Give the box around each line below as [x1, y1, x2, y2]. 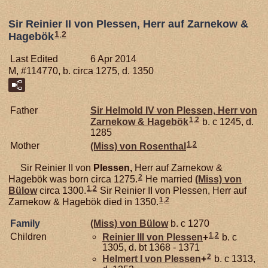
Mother [10, 141, 39, 151]
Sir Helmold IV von [90, 105, 176, 116]
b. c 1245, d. [200, 117, 254, 127]
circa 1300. [37, 185, 86, 196]
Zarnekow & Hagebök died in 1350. [8, 196, 159, 207]
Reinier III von [102, 232, 166, 242]
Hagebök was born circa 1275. [8, 174, 138, 185]
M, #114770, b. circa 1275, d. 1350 [8, 66, 154, 77]
